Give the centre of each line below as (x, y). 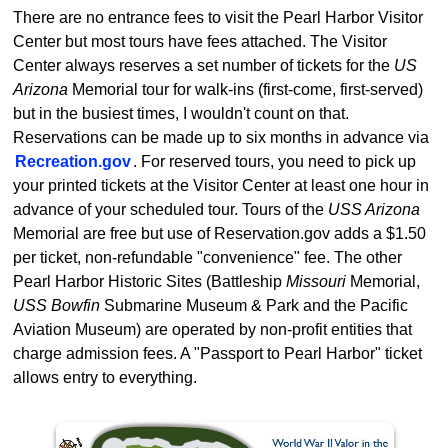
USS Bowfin (56, 305)
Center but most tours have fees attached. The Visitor (200, 41)
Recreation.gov (73, 161)
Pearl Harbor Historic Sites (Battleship (149, 281)
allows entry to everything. (105, 377)
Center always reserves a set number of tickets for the (203, 65)
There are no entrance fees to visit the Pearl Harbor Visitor (218, 17)
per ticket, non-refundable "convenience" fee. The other (207, 257)
